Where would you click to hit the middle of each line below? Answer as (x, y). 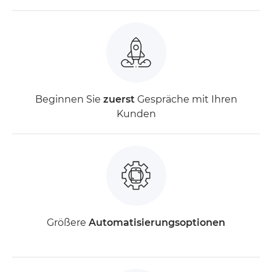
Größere (68, 222)
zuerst (119, 99)
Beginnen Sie (69, 99)
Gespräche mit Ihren (186, 99)
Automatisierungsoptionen (157, 222)
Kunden (136, 114)
